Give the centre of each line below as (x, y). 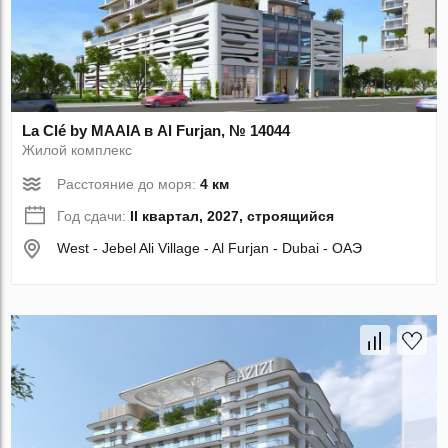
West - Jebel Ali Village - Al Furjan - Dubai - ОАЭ (210, 248)
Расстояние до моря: (129, 184)
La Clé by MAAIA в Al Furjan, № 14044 (156, 131)
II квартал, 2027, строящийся (232, 216)
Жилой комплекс (77, 150)
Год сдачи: (94, 216)
